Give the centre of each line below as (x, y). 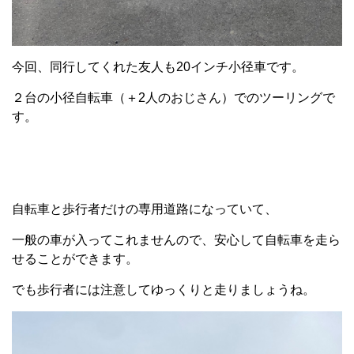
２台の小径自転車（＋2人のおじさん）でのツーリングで (173, 97)
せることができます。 (75, 258)
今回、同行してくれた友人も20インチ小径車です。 (158, 66)
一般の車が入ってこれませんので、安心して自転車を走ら (176, 239)
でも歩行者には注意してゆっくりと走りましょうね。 (164, 289)
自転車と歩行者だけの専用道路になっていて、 (145, 209)
